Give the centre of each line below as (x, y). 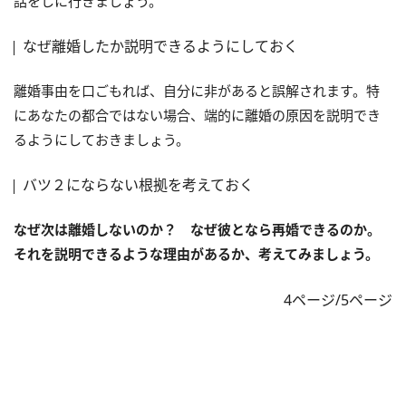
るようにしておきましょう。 (101, 139)
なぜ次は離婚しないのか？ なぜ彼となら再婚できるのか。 (197, 229)
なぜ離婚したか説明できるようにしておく (160, 46)
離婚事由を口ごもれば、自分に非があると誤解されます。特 (197, 90)
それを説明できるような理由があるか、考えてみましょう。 (196, 253)
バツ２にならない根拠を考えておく (138, 184)
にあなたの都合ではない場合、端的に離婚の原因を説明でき (197, 115)
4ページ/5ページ (338, 300)
